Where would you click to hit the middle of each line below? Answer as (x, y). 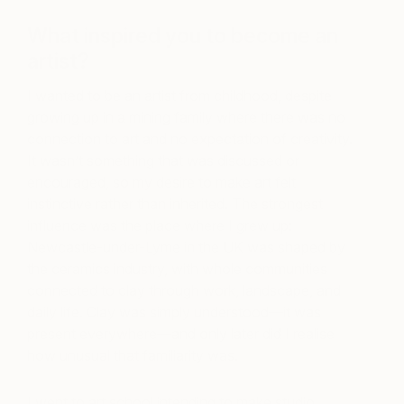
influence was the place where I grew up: (160, 226)
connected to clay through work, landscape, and (184, 291)
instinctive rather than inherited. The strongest (175, 204)
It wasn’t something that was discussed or (163, 161)
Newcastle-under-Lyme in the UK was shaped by (186, 248)
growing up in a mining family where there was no (186, 118)
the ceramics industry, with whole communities (177, 269)
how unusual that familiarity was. (133, 356)
